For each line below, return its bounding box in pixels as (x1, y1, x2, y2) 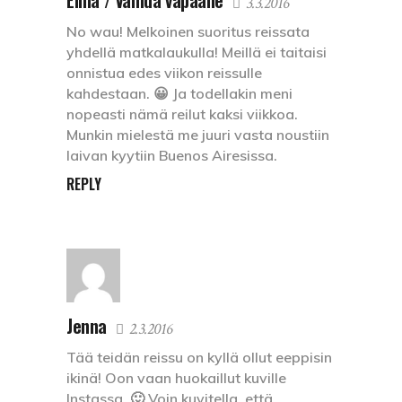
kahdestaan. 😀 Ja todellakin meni (66, 84, 293, 103)
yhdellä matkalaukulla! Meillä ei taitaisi (66, 43, 327, 62)
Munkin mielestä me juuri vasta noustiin (66, 126, 329, 144)
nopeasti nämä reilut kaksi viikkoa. (66, 105, 298, 124)
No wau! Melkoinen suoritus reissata (66, 22, 310, 41)
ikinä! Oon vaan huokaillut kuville (66, 369, 286, 388)
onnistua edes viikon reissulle (66, 64, 262, 83)
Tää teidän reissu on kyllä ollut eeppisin (66, 348, 332, 367)
